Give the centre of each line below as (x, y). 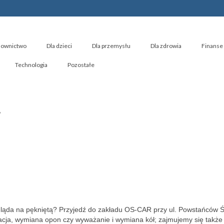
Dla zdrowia (166, 46)
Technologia (31, 65)
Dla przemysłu (111, 46)
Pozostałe (81, 65)
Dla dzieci (59, 46)
